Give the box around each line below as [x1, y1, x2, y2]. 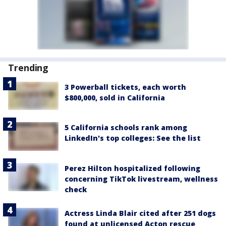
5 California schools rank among [65, 123, 187, 133]
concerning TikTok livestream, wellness [65, 174, 218, 184]
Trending [8, 62, 49, 74]
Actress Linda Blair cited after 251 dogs [65, 208, 216, 218]
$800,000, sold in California [65, 93, 165, 102]
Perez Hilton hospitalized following [65, 163, 200, 173]
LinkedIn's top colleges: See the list [65, 133, 201, 143]
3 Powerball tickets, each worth [65, 82, 186, 92]
